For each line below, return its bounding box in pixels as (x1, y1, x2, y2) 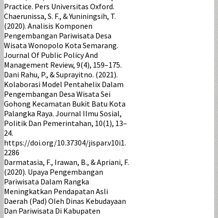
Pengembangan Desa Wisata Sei (4, 89, 110, 99)
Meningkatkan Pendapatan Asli (4, 186, 108, 196)
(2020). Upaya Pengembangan (4, 166, 103, 177)
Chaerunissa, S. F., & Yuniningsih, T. (4, 11, 116, 21)
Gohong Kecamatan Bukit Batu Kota (4, 98, 126, 109)
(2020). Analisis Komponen (4, 20, 92, 31)
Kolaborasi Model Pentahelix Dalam (4, 79, 124, 89)
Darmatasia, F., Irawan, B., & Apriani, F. (4, 157, 129, 167)
